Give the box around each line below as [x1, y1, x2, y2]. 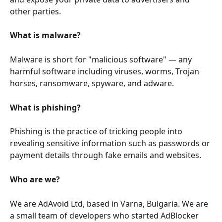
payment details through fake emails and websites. [10, 150, 201, 161]
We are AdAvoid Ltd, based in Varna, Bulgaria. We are [10, 198, 210, 209]
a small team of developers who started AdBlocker [10, 210, 201, 221]
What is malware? [10, 30, 81, 41]
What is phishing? [10, 102, 81, 113]
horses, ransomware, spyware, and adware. [10, 78, 174, 89]
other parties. [10, 5, 61, 17]
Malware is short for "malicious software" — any [10, 54, 194, 65]
